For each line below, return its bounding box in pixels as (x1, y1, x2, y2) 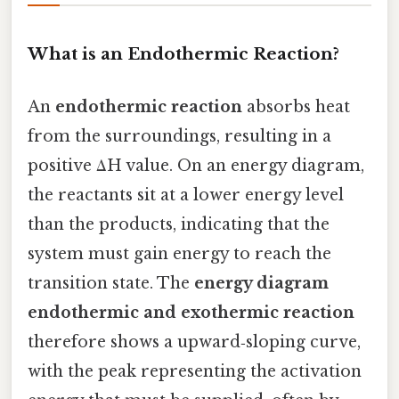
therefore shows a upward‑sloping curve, (28, 332, 361, 353)
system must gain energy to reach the (28, 244, 331, 265)
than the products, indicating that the (28, 215, 330, 235)
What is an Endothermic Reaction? (28, 44, 339, 65)
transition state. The (28, 273, 194, 294)
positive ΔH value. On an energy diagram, (28, 156, 364, 176)
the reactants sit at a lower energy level (28, 185, 344, 206)
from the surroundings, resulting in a (28, 126, 331, 147)
